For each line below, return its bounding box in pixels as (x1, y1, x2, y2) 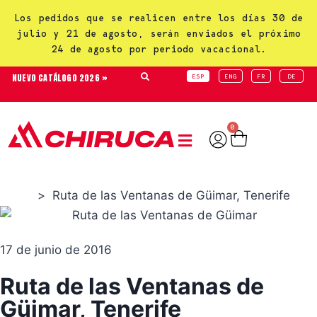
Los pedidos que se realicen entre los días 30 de (14, 12, 303, 23)
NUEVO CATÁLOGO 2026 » (12, 71, 108, 84)
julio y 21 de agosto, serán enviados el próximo (16, 28, 301, 39)
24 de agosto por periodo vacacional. (51, 43, 266, 54)
